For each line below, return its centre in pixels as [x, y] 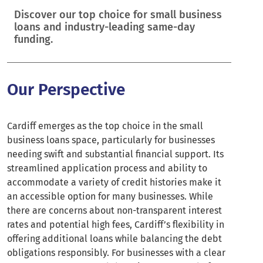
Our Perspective [66, 90]
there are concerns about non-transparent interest [114, 211]
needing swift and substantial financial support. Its [115, 154]
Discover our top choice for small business [118, 15]
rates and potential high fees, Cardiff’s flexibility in [116, 225]
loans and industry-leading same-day [104, 27]
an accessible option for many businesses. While [110, 197]
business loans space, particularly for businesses [111, 140]
